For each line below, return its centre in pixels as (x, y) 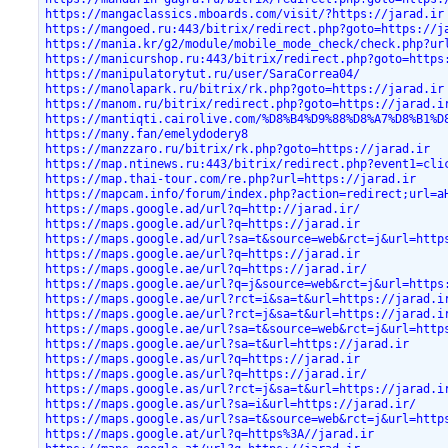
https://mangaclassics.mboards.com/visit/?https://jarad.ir (245, 13)
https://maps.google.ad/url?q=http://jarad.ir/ (203, 208)
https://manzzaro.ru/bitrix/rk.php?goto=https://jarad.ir (238, 148)
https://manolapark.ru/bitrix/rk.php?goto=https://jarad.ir (245, 88)
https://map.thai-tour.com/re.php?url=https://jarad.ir (231, 178)
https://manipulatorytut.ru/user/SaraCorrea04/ (203, 73)
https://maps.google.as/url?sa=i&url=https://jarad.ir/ (231, 403)
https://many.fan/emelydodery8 (147, 133)
